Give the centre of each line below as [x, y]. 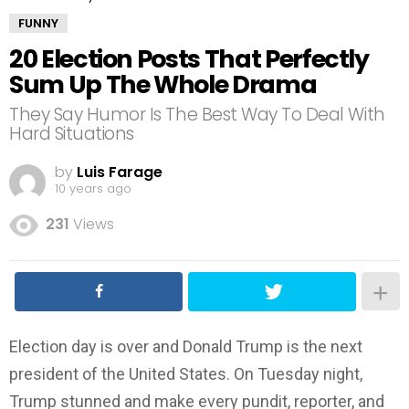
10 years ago [93, 188]
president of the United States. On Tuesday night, [186, 374]
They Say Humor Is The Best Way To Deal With [197, 115]
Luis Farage [120, 172]
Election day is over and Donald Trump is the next [186, 347]
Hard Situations [72, 134]
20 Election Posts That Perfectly [189, 58]
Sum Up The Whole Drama [163, 84]
